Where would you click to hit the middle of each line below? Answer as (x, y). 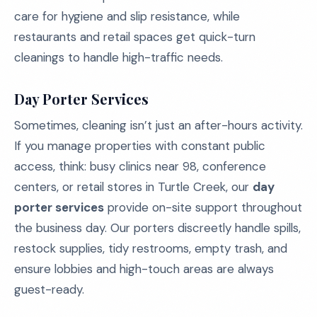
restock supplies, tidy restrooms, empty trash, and (151, 248)
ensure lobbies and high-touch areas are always (144, 269)
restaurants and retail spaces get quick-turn (135, 37)
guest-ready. (49, 289)
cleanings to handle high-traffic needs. (119, 57)
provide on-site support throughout (203, 207)
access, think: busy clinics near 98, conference (140, 166)
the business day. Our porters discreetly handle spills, (157, 228)
